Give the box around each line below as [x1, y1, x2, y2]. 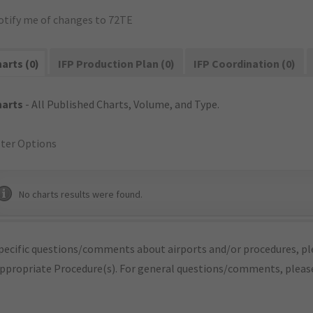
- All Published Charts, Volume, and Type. [23, 97, 219, 111]
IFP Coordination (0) [194, 57, 296, 71]
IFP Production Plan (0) [58, 57, 175, 71]
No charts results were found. [19, 188, 143, 201]
